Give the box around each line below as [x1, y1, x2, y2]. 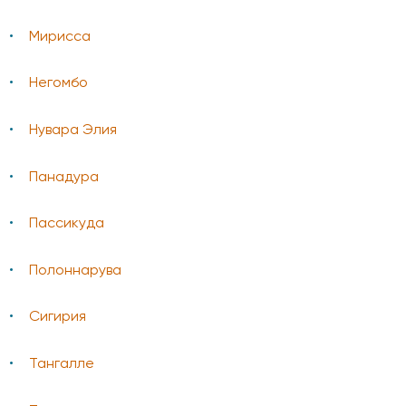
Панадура [29, 169, 99, 185]
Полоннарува [29, 263, 121, 278]
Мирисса [29, 29, 91, 44]
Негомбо [29, 76, 88, 92]
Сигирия [29, 310, 86, 325]
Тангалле [29, 356, 94, 372]
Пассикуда [29, 217, 104, 232]
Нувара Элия [29, 122, 117, 138]
